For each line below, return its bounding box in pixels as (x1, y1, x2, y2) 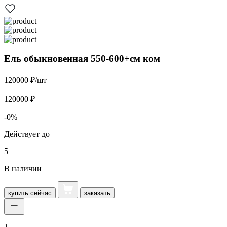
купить (8, 189, 28, 197)
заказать (84, 189, 110, 197)
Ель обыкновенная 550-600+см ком (4, 53, 160, 64)
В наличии (4, 164, 42, 173)
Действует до (4, 130, 50, 139)
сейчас (28, 189, 52, 197)
